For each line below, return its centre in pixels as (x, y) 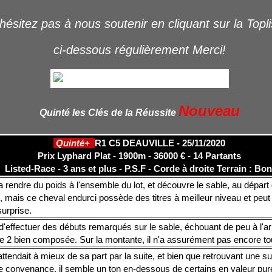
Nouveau (209, 110)
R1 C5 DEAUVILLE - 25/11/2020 (160, 143)
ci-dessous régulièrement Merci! (139, 49)
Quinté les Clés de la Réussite (107, 112)
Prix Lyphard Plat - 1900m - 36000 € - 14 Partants (139, 155)
